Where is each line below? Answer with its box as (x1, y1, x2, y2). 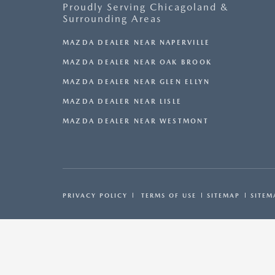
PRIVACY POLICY (63, 192, 128, 199)
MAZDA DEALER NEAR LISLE (63, 98, 182, 106)
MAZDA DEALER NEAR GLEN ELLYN (63, 78, 211, 87)
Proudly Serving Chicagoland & (63, 1, 229, 14)
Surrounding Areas (63, 13, 161, 25)
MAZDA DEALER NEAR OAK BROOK (63, 58, 212, 67)
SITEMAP (207, 192, 240, 199)
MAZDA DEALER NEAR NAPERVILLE (63, 39, 211, 47)
